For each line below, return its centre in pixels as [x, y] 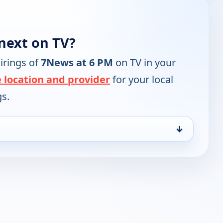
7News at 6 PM [77, 63]
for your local [142, 80]
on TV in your [144, 63]
